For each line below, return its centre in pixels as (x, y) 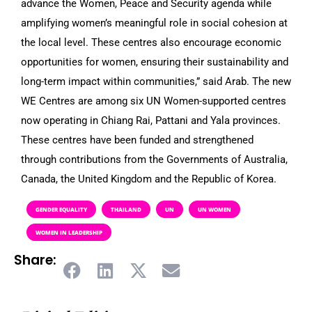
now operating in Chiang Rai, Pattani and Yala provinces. (151, 120)
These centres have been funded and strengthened (137, 140)
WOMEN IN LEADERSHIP (69, 232)
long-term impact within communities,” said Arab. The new (156, 81)
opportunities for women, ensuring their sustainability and (155, 62)
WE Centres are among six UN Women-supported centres (154, 101)
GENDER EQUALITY (61, 209)
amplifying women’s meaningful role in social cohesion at (154, 23)
